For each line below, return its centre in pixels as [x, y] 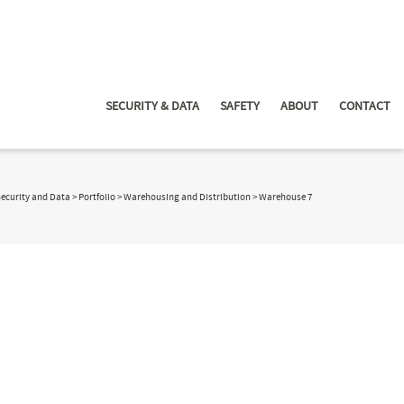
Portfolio [97, 197]
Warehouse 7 [285, 197]
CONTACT [365, 106]
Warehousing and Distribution [187, 197]
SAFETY [240, 106]
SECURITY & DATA [152, 106]
